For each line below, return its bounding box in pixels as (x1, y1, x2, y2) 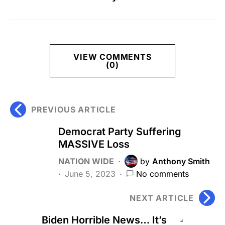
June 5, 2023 (65, 168, 116, 179)
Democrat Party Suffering (58, 125, 181, 138)
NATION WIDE (58, 156, 114, 166)
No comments (136, 168, 189, 179)
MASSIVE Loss (58, 138, 130, 150)
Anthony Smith (152, 156, 210, 166)
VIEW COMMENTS (73, 51, 152, 62)
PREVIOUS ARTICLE (31, 104, 116, 115)
